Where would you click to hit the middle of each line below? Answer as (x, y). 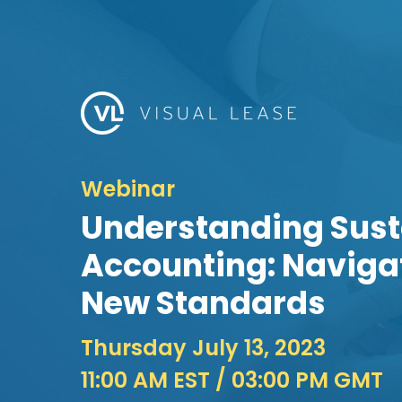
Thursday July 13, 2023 (203, 347)
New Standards (203, 302)
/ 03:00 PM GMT (297, 380)
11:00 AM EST (145, 380)
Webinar (128, 188)
